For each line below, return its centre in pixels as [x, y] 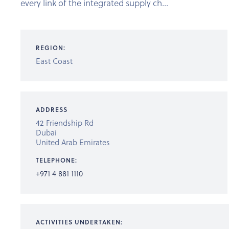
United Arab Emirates [73, 142]
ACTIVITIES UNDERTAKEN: [79, 222]
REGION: [51, 48]
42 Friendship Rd [65, 122]
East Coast [54, 61]
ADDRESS [52, 109]
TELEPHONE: [56, 160]
